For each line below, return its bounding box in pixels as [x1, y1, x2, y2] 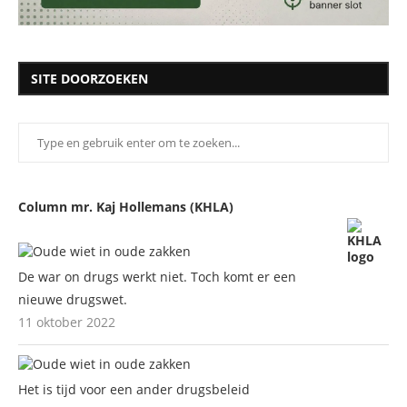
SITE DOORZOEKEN [31, 69, 148, 87]
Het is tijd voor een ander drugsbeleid [18, 380, 250, 398]
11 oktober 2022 [18, 313, 115, 331]
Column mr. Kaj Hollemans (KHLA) [18, 197, 233, 215]
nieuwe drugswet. [18, 290, 127, 308]
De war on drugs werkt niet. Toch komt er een [18, 267, 296, 285]
